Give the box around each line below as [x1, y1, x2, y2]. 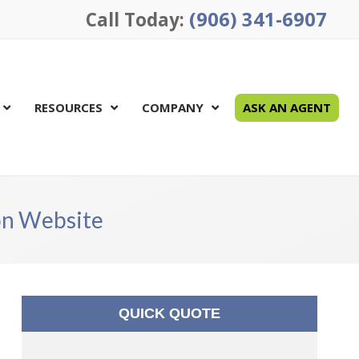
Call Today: [86, 7, 189, 32]
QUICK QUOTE [118, 305, 220, 321]
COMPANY [142, 99, 204, 115]
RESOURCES [34, 99, 103, 115]
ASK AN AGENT [243, 99, 332, 115]
